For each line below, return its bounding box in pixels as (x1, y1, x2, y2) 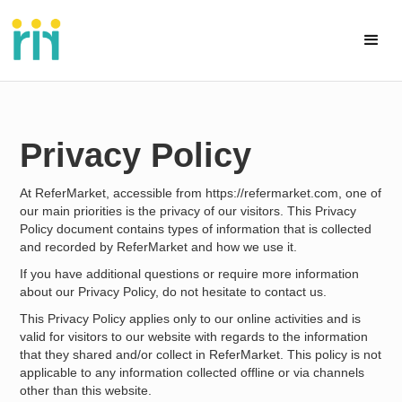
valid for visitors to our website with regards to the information (20, 329, 369, 344)
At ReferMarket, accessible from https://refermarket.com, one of (20, 186, 382, 200)
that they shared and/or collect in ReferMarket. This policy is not (20, 347, 382, 362)
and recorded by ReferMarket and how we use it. (20, 240, 298, 254)
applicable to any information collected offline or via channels (20, 365, 365, 380)
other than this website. (20, 383, 153, 398)
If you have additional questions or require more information (20, 267, 360, 281)
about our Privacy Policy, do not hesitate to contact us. (20, 284, 328, 299)
